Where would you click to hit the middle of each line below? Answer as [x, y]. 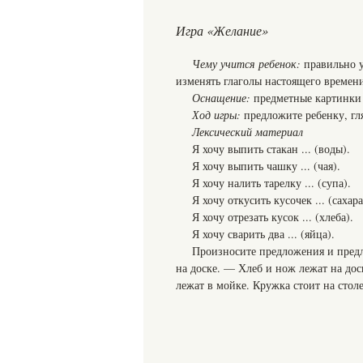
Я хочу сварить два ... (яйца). [263, 234]
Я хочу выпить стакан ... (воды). [271, 149]
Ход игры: [216, 115]
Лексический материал [248, 132]
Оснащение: [221, 98]
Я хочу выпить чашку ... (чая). [266, 166]
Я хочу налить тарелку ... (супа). [271, 183]
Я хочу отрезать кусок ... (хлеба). [273, 217]
